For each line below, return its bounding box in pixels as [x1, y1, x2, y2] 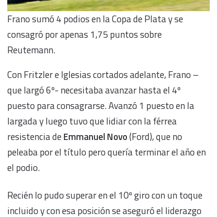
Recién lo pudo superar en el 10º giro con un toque [7, 187, 202, 202]
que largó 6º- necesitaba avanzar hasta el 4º [7, 82, 181, 97]
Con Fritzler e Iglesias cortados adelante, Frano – [7, 67, 199, 81]
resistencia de [7, 129, 63, 143]
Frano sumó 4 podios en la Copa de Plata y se [7, 11, 183, 26]
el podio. [7, 160, 46, 174]
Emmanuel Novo [63, 129, 127, 143]
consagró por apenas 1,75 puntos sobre [7, 27, 162, 41]
